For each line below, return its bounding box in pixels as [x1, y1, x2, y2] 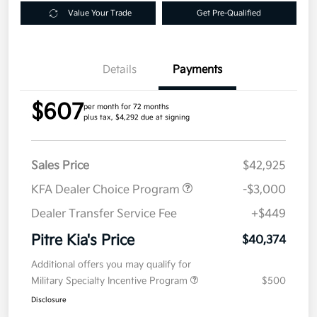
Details [103, 63, 137, 77]
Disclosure [31, 296, 67, 305]
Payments [173, 63, 222, 77]
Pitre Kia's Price [31, 232, 134, 250]
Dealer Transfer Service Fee [31, 207, 177, 221]
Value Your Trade [67, 8, 132, 18]
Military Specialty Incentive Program [31, 275, 190, 287]
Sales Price [31, 159, 89, 173]
